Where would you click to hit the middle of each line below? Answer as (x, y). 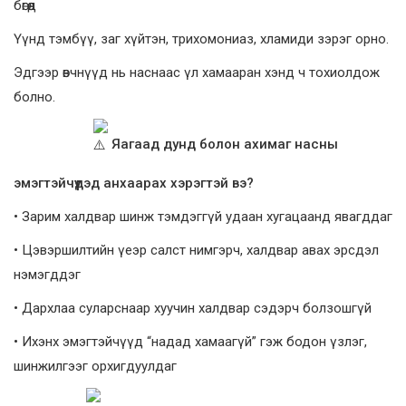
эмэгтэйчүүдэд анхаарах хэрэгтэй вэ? (134, 184)
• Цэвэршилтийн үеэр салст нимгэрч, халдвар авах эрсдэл (196, 251)
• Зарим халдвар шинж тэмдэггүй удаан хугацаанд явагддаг (203, 217)
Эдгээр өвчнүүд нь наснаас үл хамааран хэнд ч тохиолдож (197, 73)
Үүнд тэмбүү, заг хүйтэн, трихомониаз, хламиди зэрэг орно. (201, 39)
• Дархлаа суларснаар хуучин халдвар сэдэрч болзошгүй (193, 309)
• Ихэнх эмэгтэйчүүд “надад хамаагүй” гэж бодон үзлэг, (190, 342)
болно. (34, 97)
